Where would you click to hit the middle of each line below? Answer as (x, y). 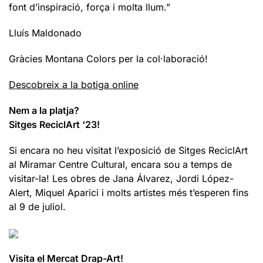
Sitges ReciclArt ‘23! (54, 125)
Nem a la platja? (44, 111)
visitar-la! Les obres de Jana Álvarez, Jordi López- (121, 179)
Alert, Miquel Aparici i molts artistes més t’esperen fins (129, 193)
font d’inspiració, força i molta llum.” (90, 7)
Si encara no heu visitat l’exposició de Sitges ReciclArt (128, 151)
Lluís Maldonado (45, 33)
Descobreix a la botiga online (74, 85)
